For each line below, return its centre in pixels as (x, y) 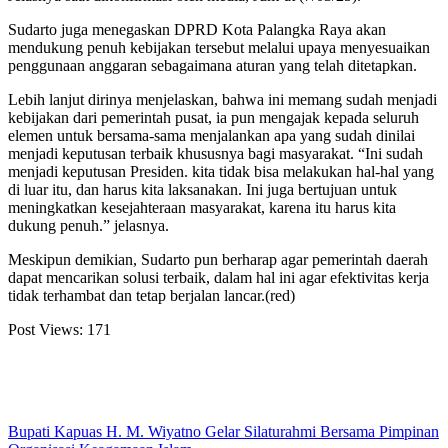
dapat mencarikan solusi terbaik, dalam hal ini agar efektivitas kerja (218, 278)
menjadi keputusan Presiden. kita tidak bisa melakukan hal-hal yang (221, 172)
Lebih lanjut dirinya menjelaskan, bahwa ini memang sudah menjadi (222, 100)
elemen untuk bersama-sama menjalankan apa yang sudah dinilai (211, 136)
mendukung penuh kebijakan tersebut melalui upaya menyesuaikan (219, 48)
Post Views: (45, 330)
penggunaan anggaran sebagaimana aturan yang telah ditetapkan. (212, 66)
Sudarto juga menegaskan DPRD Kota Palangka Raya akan (197, 30)
